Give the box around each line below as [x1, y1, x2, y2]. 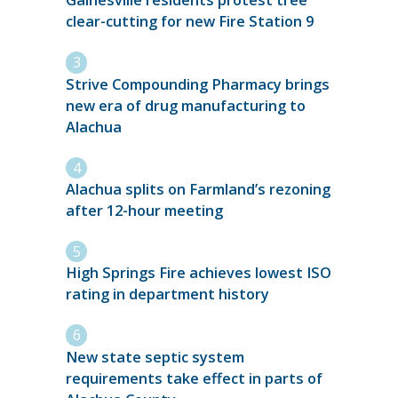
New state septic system [66, 346, 244, 367]
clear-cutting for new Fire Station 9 [66, 12, 314, 32]
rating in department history [66, 284, 273, 305]
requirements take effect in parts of [66, 368, 322, 388]
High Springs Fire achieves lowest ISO [66, 263, 331, 283]
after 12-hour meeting [66, 201, 223, 221]
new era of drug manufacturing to [66, 95, 306, 115]
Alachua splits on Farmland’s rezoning [66, 179, 330, 200]
